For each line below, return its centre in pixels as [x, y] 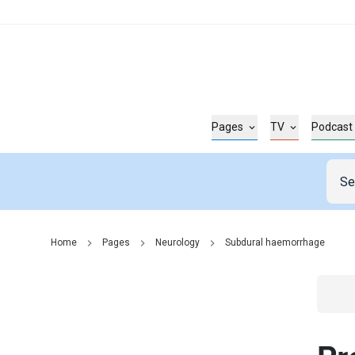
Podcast [332, 127]
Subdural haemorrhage [275, 242]
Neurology [177, 242]
